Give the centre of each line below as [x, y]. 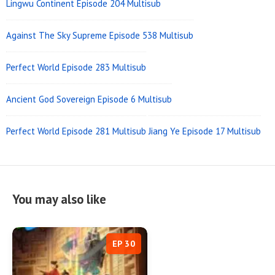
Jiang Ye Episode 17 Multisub [205, 131]
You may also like [59, 199]
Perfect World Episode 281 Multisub [76, 131]
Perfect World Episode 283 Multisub [76, 68]
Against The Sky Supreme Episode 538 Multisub [100, 36]
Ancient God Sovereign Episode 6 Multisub [89, 99]
